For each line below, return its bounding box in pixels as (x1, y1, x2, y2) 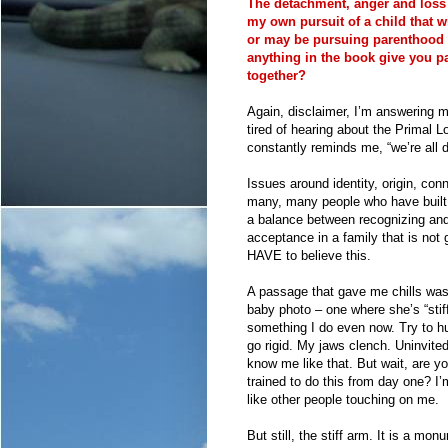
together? (247, 67, 306, 83)
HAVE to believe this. (247, 247, 371, 263)
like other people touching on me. (247, 391, 439, 407)
